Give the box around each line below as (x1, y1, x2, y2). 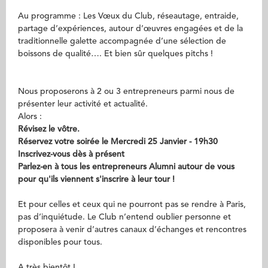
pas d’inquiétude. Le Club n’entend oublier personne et (18, 213, 231, 221)
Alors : (18, 112, 42, 121)
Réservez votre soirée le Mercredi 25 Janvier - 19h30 (18, 138, 218, 146)
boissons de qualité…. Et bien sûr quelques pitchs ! (18, 50, 213, 58)
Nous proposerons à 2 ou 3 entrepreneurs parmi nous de (18, 87, 234, 96)
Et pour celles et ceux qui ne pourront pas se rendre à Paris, (18, 200, 246, 209)
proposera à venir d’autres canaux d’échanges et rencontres (18, 226, 246, 234)
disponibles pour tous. (18, 238, 102, 246)
